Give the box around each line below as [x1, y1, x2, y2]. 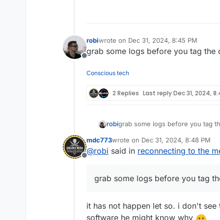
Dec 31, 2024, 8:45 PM [128, 36, 197, 45]
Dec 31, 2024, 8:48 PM [141, 136, 211, 144]
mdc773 [86, 136, 112, 144]
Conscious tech [86, 69, 129, 77]
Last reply [143, 88, 173, 97]
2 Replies [112, 88, 139, 97]
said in [109, 146, 137, 156]
